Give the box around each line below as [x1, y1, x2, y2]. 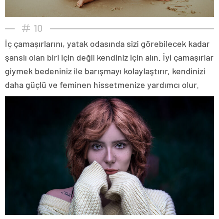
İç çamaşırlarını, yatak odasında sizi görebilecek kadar [5, 38, 210, 49]
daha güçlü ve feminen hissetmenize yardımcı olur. [5, 79, 199, 90]
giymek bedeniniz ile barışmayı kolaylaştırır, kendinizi [5, 66, 205, 77]
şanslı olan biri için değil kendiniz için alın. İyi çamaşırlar [5, 52, 214, 63]
